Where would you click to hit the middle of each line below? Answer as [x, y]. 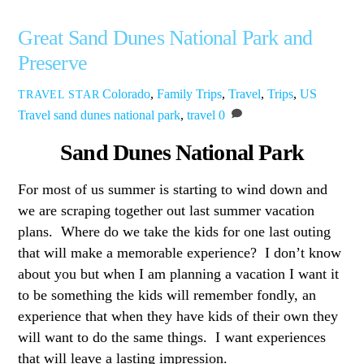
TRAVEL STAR [59, 95]
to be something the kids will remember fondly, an [167, 295]
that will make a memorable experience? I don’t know [180, 253]
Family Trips [190, 94]
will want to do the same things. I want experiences [172, 338]
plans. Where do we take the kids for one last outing [175, 232]
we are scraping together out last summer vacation [167, 211]
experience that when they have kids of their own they [178, 316]
